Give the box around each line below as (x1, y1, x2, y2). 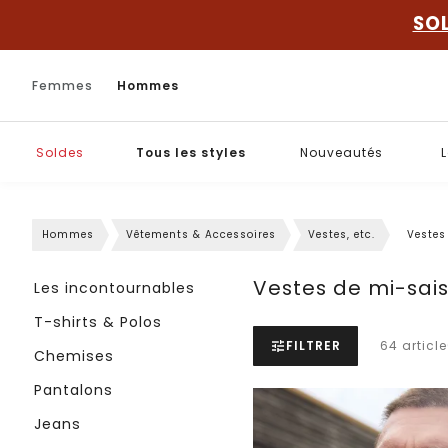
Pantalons (34, 380, 113, 400)
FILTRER (286, 337, 342, 354)
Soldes (36, 143, 84, 161)
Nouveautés (299, 143, 383, 161)
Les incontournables (34, 278, 195, 298)
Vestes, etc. (308, 227, 375, 242)
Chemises (34, 346, 114, 366)
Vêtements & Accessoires (126, 227, 276, 242)
